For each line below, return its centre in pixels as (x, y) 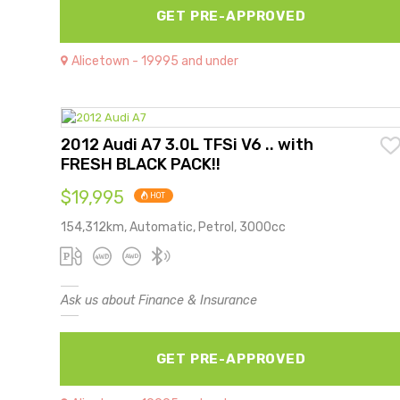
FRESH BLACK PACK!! (141, 164)
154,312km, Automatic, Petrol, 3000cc (173, 227)
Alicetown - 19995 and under (155, 61)
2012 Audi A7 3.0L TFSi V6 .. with (187, 144)
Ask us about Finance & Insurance (159, 300)
